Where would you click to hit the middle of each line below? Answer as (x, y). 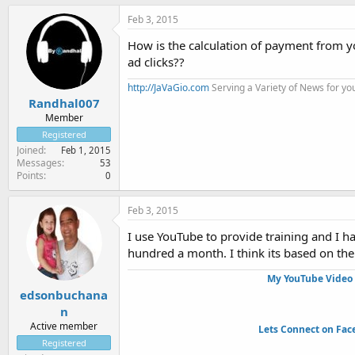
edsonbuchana (64, 294)
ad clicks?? (156, 61)
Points (30, 176)
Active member (64, 326)
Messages (39, 163)
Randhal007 (64, 103)
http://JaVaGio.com (168, 87)
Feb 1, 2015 (86, 150)
